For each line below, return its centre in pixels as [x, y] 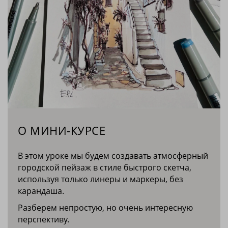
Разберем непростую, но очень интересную [105, 207]
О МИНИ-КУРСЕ [62, 130]
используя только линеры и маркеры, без [101, 179]
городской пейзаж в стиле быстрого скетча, [105, 167]
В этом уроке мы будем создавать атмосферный [113, 155]
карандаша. [41, 191]
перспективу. [45, 219]
